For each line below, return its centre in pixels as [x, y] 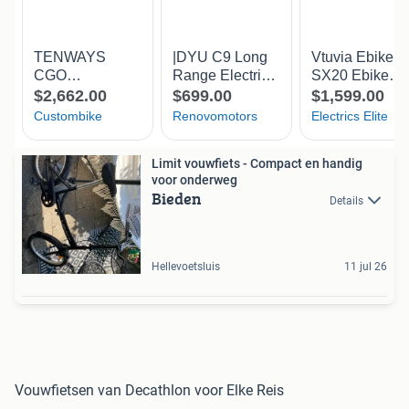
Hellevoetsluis [186, 266]
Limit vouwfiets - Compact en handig [257, 163]
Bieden [177, 198]
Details [346, 200]
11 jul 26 [366, 266]
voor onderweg [194, 179]
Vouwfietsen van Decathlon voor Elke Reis [149, 390]
